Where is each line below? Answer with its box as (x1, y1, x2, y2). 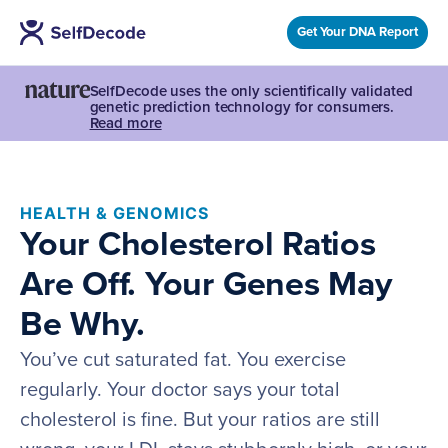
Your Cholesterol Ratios (20, 224, 376, 266)
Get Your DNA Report (297, 24, 418, 40)
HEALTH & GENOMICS (20, 203, 209, 224)
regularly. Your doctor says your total (20, 378, 340, 403)
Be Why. (20, 304, 145, 346)
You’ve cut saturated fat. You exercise (20, 348, 346, 373)
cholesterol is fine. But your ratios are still (20, 408, 380, 433)
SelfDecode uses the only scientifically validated (89, 82, 413, 101)
